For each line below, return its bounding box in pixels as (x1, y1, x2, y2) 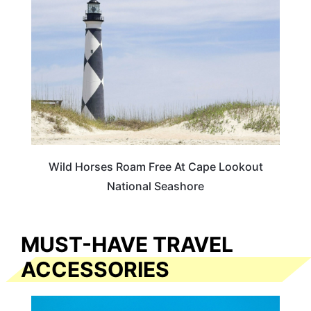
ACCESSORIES (21, 256, 169, 282)
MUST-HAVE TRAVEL (21, 231, 233, 257)
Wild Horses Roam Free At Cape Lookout (48, 159, 263, 174)
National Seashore (107, 178, 204, 193)
